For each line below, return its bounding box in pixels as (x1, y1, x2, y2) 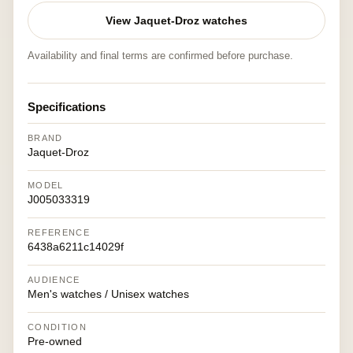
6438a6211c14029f (28, 240, 124, 253)
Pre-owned (28, 335, 82, 347)
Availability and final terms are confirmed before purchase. (28, 50, 293, 61)
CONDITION (28, 322, 87, 332)
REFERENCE (28, 228, 90, 237)
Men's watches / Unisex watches (28, 288, 189, 300)
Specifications (28, 100, 106, 113)
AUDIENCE (28, 275, 80, 284)
